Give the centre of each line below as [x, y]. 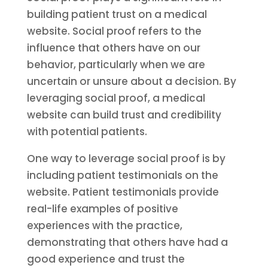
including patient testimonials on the [122, 175]
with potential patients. [87, 132]
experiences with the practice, [104, 226]
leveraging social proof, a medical [116, 98]
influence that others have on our [113, 48]
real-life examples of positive [102, 209]
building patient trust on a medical [117, 14]
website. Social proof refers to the [114, 31]
